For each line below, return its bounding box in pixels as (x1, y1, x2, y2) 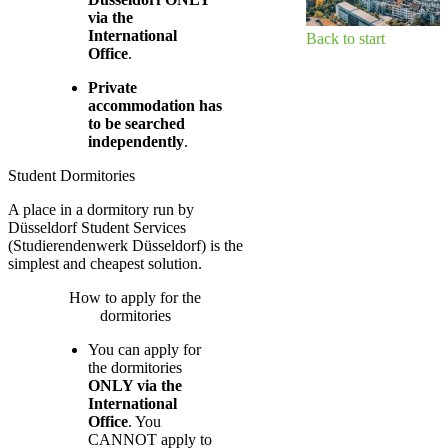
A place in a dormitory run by (8, 200, 194, 218)
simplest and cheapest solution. (8, 254, 202, 272)
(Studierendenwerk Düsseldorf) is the (8, 236, 243, 254)
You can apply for (88, 340, 201, 358)
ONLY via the (88, 376, 182, 394)
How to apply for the (69, 288, 202, 306)
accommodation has (88, 96, 222, 114)
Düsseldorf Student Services (8, 218, 186, 236)
